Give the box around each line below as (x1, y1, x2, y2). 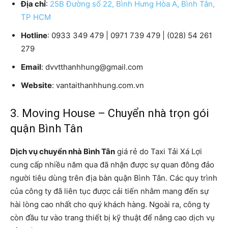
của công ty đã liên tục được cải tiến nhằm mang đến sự (10, 186, 209, 196)
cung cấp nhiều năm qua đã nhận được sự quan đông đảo (10, 160, 214, 170)
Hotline (21, 31, 47, 41)
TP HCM (21, 12, 51, 22)
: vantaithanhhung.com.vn (52, 80, 144, 91)
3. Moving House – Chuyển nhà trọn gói (10, 107, 209, 120)
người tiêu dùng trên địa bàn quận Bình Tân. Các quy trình (10, 173, 217, 183)
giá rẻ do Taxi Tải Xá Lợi (115, 147, 202, 157)
